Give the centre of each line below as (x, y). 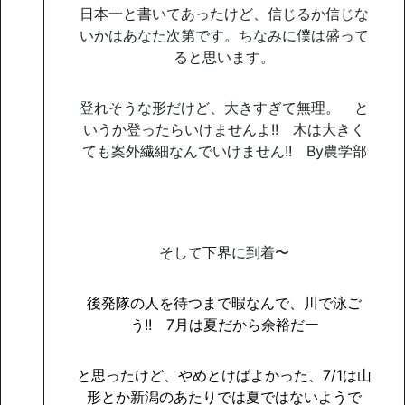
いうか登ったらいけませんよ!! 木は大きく (224, 129)
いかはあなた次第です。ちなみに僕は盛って (224, 35)
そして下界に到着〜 (224, 252)
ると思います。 (224, 57)
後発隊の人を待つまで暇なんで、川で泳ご (224, 302)
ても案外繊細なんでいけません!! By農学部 (224, 151)
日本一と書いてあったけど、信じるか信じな (224, 13)
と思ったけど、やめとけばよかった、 (200, 375)
